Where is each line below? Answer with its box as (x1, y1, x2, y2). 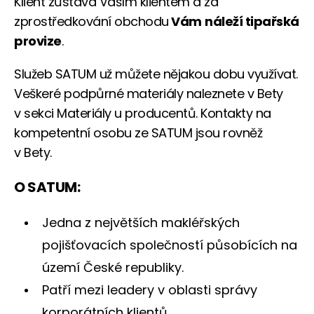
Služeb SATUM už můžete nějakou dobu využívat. (14, 64, 298, 83)
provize (14, 32, 62, 50)
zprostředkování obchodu (14, 12, 169, 30)
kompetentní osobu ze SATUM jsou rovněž (14, 123, 262, 142)
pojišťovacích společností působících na (42, 235, 297, 254)
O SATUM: (14, 177, 80, 197)
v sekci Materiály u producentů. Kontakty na (14, 104, 271, 122)
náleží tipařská (205, 12, 299, 30)
